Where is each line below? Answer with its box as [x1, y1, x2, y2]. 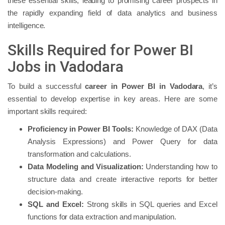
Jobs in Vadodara [8, 57, 124, 75]
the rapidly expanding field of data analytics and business [8, 8, 217, 17]
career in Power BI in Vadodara [85, 81, 203, 90]
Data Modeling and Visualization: [28, 162, 144, 171]
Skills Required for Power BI [8, 41, 193, 59]
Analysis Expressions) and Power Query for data [28, 137, 217, 146]
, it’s [202, 81, 217, 90]
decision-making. [28, 187, 83, 196]
